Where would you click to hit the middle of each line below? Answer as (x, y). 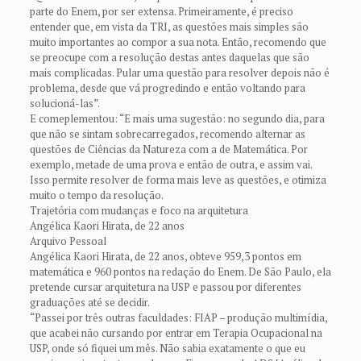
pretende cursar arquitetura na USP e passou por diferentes (165, 286)
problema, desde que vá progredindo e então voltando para (167, 87)
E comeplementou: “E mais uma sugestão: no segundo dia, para (177, 118)
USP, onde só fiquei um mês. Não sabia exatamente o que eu (167, 348)
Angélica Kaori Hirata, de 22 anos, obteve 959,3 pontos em (165, 256)
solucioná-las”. (64, 103)
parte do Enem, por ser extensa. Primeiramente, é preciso (161, 11)
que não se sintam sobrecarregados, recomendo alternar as (167, 133)
